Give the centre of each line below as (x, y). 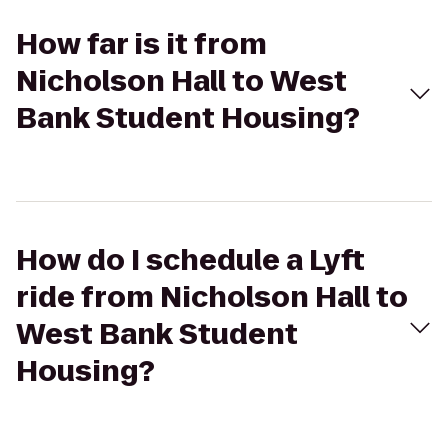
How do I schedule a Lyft (190, 260)
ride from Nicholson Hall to (212, 297)
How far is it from (141, 44)
